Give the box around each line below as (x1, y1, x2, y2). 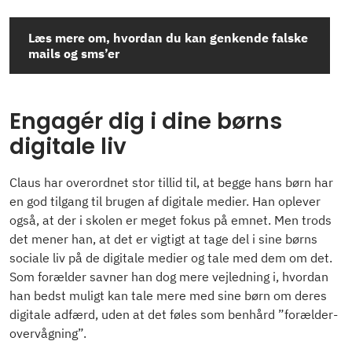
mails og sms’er (28, 46, 119, 62)
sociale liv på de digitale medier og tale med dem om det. (9, 249, 332, 266)
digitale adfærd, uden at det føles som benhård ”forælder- (9, 306, 338, 322)
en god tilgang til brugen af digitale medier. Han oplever (9, 192, 321, 209)
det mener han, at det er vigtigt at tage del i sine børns (9, 230, 317, 247)
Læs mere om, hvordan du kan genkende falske (28, 30, 308, 46)
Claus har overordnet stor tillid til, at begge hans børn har (9, 174, 333, 190)
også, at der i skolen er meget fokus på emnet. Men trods (9, 211, 332, 228)
